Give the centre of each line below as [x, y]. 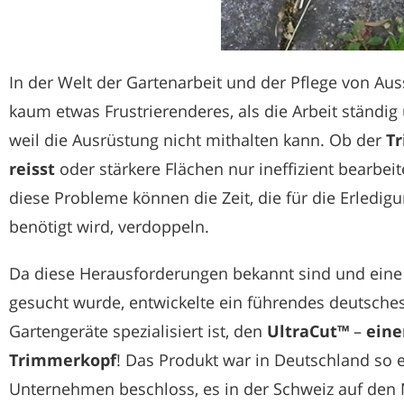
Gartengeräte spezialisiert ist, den [138, 331]
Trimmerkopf [63, 359]
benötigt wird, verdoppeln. [109, 226]
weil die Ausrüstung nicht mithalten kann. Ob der [197, 139]
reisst [32, 168]
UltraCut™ [308, 331]
